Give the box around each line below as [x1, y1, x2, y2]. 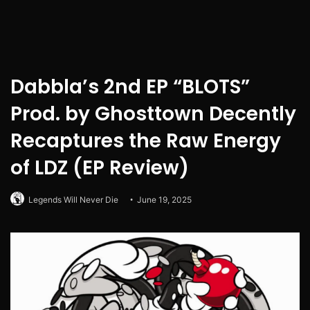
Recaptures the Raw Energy [10, 127, 281, 155]
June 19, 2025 [137, 194, 192, 206]
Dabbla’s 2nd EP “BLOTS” [10, 73, 250, 101]
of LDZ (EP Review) [10, 154, 189, 182]
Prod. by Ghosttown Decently [10, 100, 296, 128]
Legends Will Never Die [28, 194, 118, 206]
